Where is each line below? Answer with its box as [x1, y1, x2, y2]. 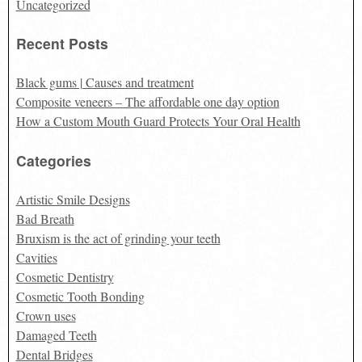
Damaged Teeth [15, 326, 97, 344]
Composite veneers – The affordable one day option [15, 93, 280, 111]
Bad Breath [15, 210, 74, 228]
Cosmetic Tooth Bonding [15, 288, 145, 305]
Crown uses [15, 307, 76, 325]
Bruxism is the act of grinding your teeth [15, 229, 221, 247]
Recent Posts [15, 33, 108, 53]
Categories [15, 149, 91, 170]
